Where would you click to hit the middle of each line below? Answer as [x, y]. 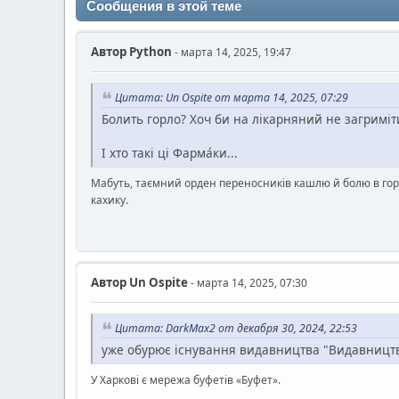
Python [149, 51]
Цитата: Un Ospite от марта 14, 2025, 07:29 [232, 97]
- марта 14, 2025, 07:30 [248, 282]
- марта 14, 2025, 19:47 [232, 52]
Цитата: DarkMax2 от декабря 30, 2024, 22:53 [236, 328]
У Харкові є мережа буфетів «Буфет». [186, 379]
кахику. [110, 199]
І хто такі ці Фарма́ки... [170, 152]
